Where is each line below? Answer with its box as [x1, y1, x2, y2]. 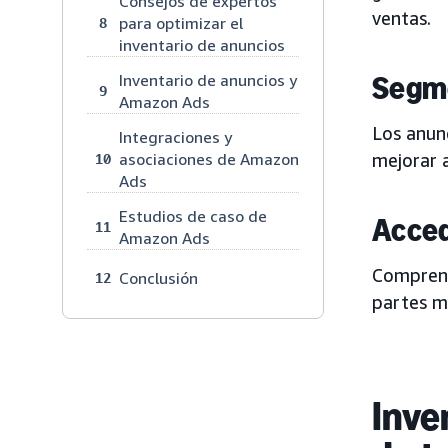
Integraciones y [119, 126, 232, 147]
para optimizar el [119, 12, 243, 33]
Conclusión [119, 267, 198, 288]
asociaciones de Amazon [119, 148, 299, 169]
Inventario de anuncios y [119, 69, 297, 90]
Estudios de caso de [119, 205, 267, 226]
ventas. [372, 6, 431, 29]
